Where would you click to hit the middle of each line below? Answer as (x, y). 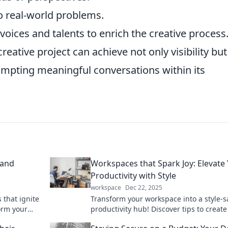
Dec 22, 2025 (144, 188)
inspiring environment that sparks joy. (156, 219)
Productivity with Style (133, 176)
